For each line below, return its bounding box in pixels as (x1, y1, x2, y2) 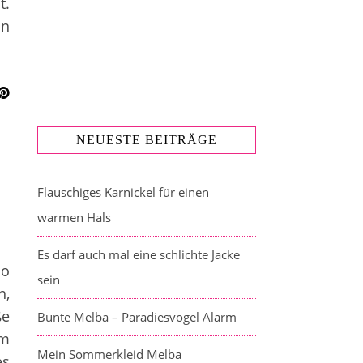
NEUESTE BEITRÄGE (76, 133, 217, 147)
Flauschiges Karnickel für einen (37, 184, 209, 200)
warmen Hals (37, 209, 111, 225)
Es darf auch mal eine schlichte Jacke (37, 246, 240, 263)
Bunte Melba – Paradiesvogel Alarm (37, 309, 237, 325)
